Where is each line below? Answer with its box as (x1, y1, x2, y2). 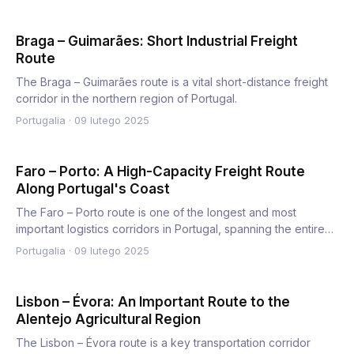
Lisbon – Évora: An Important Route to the (16, 294, 290, 310)
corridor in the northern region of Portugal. (16, 92, 237, 105)
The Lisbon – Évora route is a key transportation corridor (16, 336, 311, 349)
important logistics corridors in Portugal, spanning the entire (16, 222, 325, 235)
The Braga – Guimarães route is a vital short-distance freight (16, 75, 328, 88)
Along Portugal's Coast (16, 181, 170, 197)
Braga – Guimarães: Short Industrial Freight (16, 33, 298, 49)
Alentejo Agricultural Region (16, 311, 201, 327)
